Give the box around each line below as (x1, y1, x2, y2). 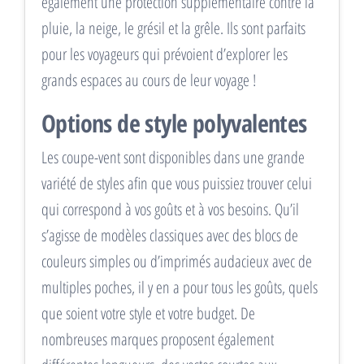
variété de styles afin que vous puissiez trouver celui (41, 171, 312, 194)
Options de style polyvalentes (41, 106, 307, 140)
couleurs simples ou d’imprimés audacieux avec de (41, 249, 312, 272)
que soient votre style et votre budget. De (41, 301, 255, 324)
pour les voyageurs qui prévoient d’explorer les (41, 42, 288, 65)
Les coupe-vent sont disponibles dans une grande (41, 145, 305, 168)
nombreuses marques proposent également (41, 327, 274, 350)
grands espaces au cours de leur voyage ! (41, 68, 256, 91)
